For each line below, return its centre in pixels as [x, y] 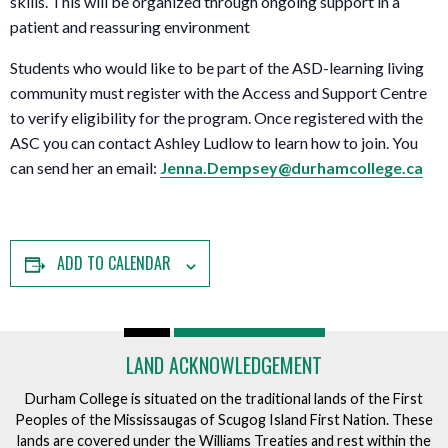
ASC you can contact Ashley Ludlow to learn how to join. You [214, 143]
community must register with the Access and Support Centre [218, 93]
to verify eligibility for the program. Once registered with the [216, 118]
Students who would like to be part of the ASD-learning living [217, 68]
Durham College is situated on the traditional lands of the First [224, 398]
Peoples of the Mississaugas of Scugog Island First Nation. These [224, 419]
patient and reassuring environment [130, 27]
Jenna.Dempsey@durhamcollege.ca [291, 168]
